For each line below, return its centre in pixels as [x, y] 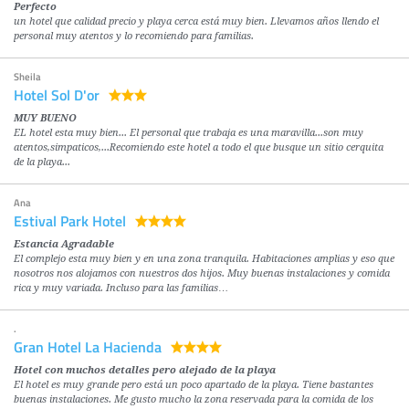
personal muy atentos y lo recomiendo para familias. [134, 36]
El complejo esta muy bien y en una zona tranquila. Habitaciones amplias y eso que [204, 258]
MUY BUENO [45, 118]
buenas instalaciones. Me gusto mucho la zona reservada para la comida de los [194, 399]
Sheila [27, 76]
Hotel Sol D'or [57, 94]
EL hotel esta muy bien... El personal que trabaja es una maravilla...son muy [189, 132]
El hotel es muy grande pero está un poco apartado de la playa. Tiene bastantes [194, 384]
